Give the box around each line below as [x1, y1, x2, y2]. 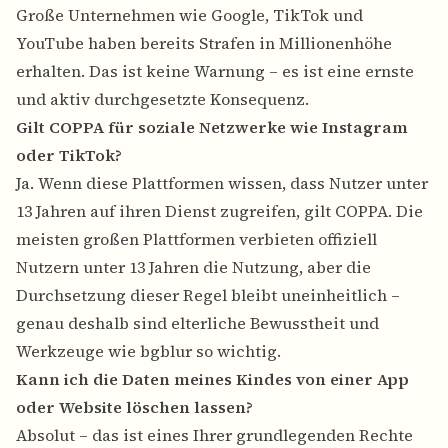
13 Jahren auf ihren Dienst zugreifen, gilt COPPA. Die [16, 200, 423, 223]
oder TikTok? [16, 144, 122, 167]
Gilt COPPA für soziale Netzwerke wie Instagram [16, 116, 408, 139]
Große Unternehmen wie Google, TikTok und [16, 4, 363, 27]
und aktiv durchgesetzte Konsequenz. [16, 88, 309, 111]
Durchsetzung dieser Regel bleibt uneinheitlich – [16, 284, 400, 307]
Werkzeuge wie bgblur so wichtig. [16, 340, 281, 363]
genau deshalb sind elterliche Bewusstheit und [16, 312, 379, 335]
